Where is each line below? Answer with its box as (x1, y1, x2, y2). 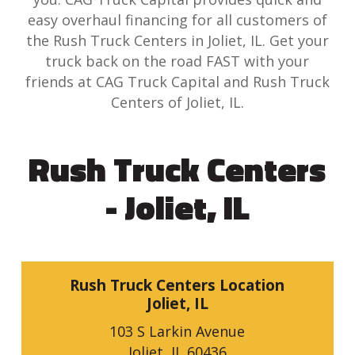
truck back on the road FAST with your (45, 51, 310, 71)
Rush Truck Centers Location (70, 275, 285, 296)
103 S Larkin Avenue (109, 322, 246, 342)
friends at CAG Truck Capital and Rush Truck (25, 71, 330, 91)
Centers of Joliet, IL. (110, 92, 244, 112)
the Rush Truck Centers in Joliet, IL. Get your (25, 30, 329, 50)
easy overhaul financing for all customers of (27, 10, 327, 29)
